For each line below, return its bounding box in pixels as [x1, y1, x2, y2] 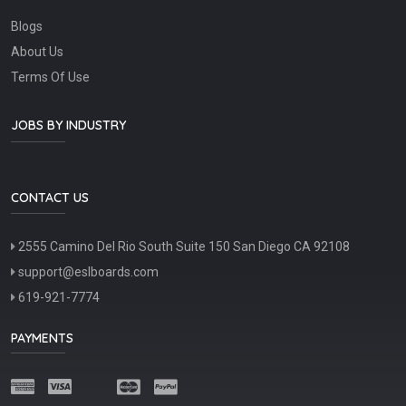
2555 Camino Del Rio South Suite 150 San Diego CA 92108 [15, 239, 350, 255]
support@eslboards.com [15, 265, 159, 280]
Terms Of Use [11, 70, 90, 85]
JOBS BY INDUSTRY [11, 117, 126, 134]
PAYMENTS [11, 330, 73, 347]
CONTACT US [11, 188, 89, 206]
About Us [11, 44, 63, 60]
